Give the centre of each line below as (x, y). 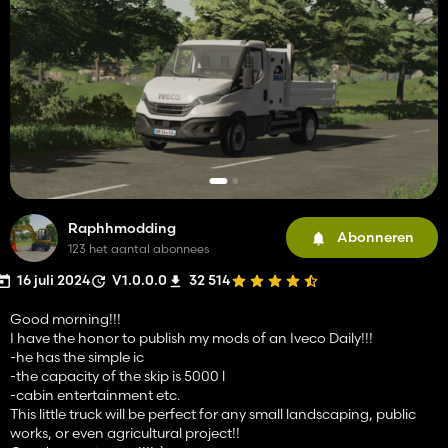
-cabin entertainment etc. (95, 394)
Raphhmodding (122, 227)
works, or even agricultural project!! (125, 432)
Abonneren (375, 237)
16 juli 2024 (53, 279)
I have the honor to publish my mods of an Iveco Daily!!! (191, 337)
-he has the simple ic (77, 356)
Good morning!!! (65, 318)
